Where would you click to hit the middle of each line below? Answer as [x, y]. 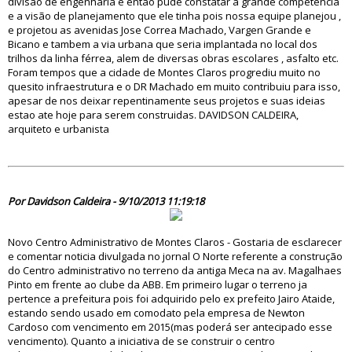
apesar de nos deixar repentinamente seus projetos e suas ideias [167, 101]
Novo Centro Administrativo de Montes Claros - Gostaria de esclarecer [175, 242]
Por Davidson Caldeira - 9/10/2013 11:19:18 [106, 201]
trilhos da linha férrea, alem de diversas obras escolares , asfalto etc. [173, 58]
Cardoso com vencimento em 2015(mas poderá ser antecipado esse [170, 327]
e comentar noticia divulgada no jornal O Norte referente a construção [175, 256]
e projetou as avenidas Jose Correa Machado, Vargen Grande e [159, 30]
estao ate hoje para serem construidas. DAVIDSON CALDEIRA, [153, 115]
